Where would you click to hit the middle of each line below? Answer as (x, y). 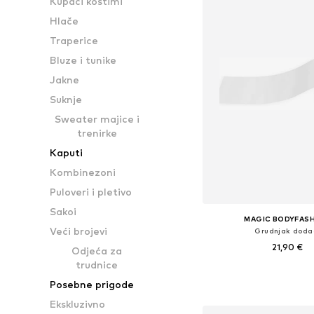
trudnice (97, 265)
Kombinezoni (83, 172)
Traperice (74, 40)
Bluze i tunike (83, 60)
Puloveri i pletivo (115, 192)
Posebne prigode (92, 284)
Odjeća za (97, 251)
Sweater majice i (97, 119)
